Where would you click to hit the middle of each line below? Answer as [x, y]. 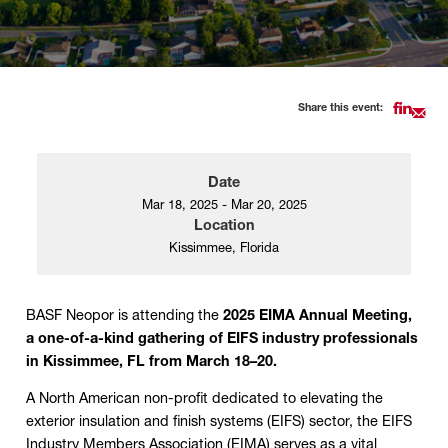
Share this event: [341, 108]
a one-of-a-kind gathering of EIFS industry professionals [221, 337]
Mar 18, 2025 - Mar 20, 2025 [224, 204]
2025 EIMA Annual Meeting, [317, 314]
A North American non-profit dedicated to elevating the [204, 398]
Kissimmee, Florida [224, 247]
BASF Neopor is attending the [124, 314]
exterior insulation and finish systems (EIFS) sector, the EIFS [218, 421]
